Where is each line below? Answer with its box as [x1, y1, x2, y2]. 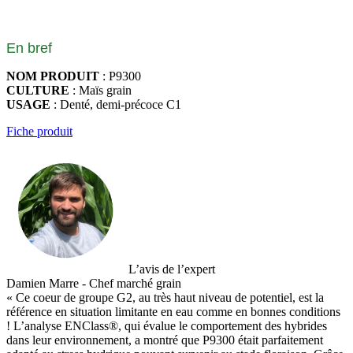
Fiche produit [6, 124, 72, 138]
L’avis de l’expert [128, 262, 215, 276]
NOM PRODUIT [6, 69, 99, 83]
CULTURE [6, 83, 69, 97]
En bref [6, 39, 52, 56]
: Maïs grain [69, 83, 132, 97]
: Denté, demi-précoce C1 [50, 97, 181, 111]
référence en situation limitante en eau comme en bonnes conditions [6, 304, 340, 318]
